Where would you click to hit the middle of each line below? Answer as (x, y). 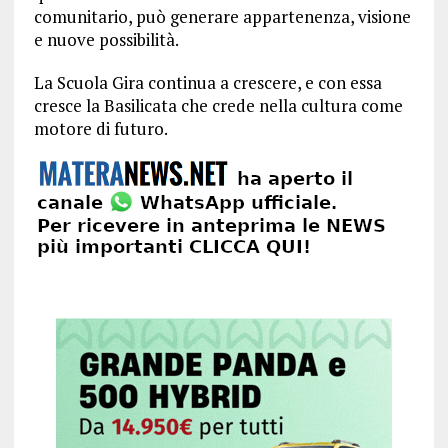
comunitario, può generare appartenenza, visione (222, 16)
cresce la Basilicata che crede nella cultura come (218, 105)
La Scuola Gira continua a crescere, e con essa (207, 82)
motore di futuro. (100, 128)
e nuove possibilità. (106, 39)
